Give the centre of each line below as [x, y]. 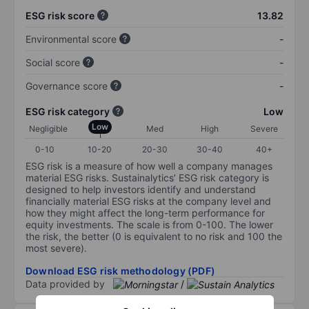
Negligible [48, 128]
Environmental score [71, 39]
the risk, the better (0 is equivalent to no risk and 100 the [154, 236]
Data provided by [65, 283]
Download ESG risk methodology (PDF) [120, 270]
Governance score [67, 86]
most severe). [56, 248]
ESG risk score [60, 15]
